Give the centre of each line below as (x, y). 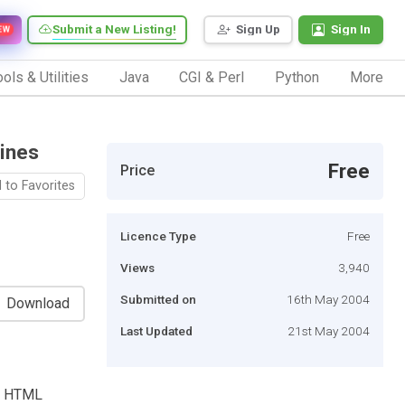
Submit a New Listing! (114, 29)
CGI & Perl (212, 77)
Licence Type (158, 235)
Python (297, 77)
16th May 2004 (328, 299)
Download (38, 303)
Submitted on (158, 299)
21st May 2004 (329, 330)
